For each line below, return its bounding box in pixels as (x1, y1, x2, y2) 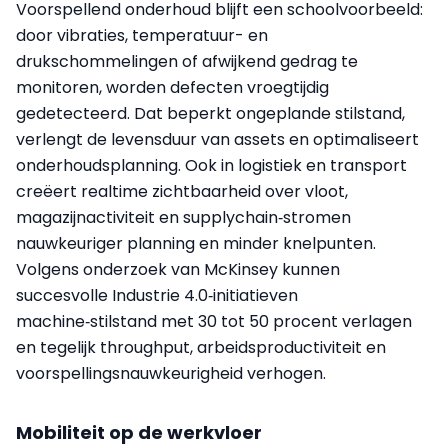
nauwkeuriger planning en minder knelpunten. (16, 231, 376, 255)
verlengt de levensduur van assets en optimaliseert (16, 127, 419, 151)
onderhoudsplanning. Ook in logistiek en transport (16, 153, 407, 177)
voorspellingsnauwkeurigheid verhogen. (16, 361, 326, 385)
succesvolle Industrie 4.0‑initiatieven (16, 283, 298, 307)
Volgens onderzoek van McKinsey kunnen (16, 257, 340, 281)
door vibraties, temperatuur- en (16, 23, 268, 47)
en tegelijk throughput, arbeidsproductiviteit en (16, 335, 386, 359)
